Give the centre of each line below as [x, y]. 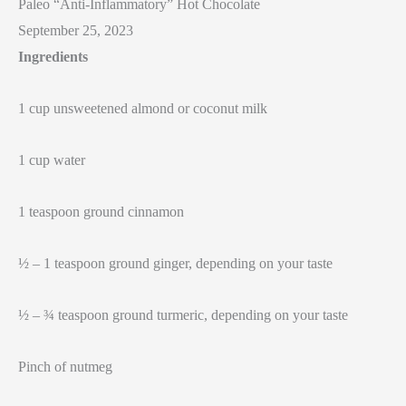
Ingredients [53, 57]
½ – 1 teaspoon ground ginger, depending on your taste [175, 263]
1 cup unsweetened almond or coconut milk [143, 108]
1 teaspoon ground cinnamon [101, 212]
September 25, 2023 [76, 30]
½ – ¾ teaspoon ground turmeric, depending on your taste [183, 315]
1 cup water [52, 160]
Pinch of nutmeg [65, 367]
